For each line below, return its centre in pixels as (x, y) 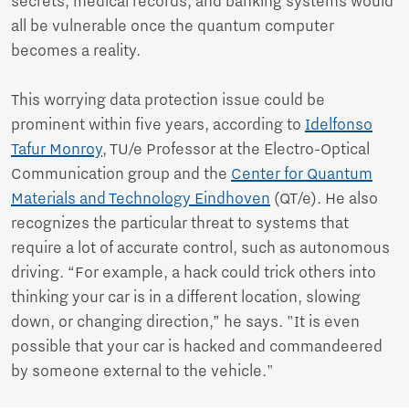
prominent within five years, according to (158, 126)
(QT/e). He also (324, 199)
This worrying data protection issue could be (168, 101)
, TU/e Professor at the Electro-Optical (236, 150)
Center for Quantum (302, 175)
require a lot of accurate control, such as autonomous (200, 249)
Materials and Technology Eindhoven (141, 199)
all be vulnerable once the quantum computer (173, 27)
